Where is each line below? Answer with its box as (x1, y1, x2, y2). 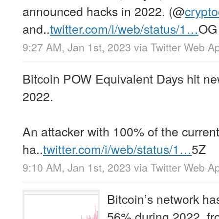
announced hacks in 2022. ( (22, 1, 173, 20)
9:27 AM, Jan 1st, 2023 (22, 39, 131, 54)
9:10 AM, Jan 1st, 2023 (22, 159, 131, 175)
